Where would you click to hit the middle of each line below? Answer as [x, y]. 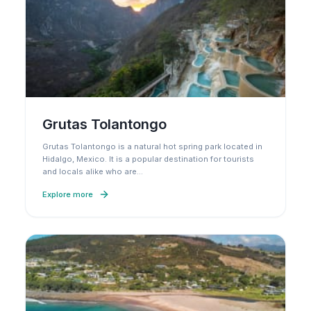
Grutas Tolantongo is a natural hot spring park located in [152, 146]
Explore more [68, 194]
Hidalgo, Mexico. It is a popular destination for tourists [148, 159]
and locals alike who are [90, 171]
